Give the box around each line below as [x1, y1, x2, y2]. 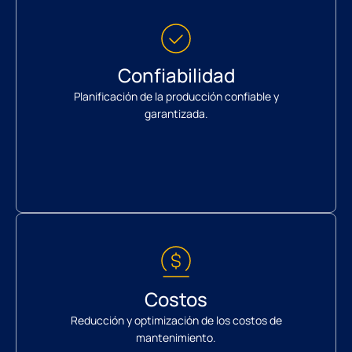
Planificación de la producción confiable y [73, 89, 279, 104]
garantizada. [144, 106, 208, 122]
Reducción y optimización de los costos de [70, 313, 282, 328]
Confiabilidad [117, 62, 235, 89]
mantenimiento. [136, 330, 216, 346]
